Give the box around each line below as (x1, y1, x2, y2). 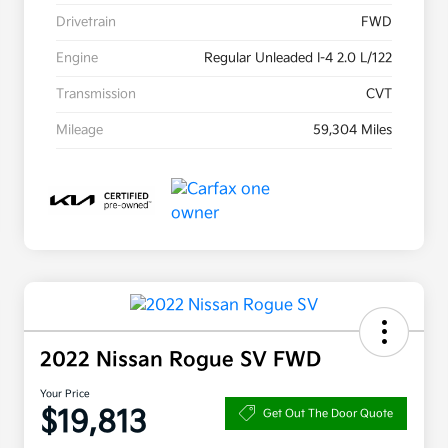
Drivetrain (56, 14, 116, 31)
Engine (56, 50, 98, 67)
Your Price (40, 388, 90, 401)
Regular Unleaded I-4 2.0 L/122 (204, 50, 392, 67)
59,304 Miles (313, 122, 392, 139)
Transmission (56, 86, 136, 103)
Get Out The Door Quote (263, 406, 393, 420)
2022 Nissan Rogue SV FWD (40, 348, 321, 373)
